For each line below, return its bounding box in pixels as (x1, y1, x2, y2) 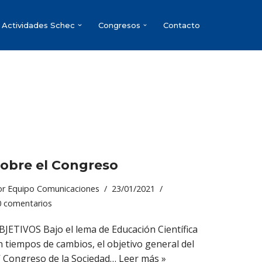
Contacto (163, 20, 200, 30)
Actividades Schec (2, 20, 75, 30)
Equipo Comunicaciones (8, 182, 99, 194)
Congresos (98, 20, 140, 30)
